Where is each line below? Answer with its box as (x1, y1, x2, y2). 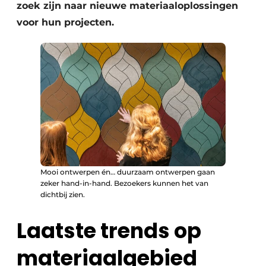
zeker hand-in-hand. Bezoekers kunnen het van (40, 178, 208, 188)
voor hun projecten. (17, 17, 114, 28)
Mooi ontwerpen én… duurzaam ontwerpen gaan (40, 167, 215, 176)
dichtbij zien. (40, 189, 85, 199)
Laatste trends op (17, 216, 201, 245)
